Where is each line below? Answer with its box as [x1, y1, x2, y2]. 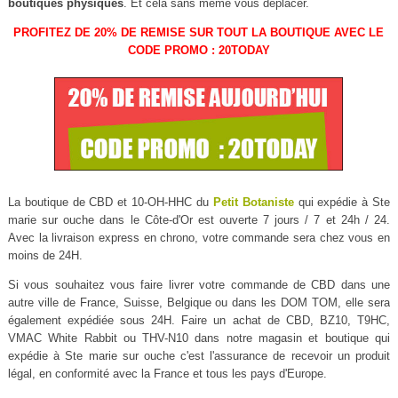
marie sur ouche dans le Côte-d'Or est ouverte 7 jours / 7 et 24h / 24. [7, 213, 391, 227]
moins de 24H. [7, 249, 83, 263]
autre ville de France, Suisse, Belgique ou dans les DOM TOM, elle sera [7, 296, 391, 310]
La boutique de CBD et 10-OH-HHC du [7, 195, 213, 210]
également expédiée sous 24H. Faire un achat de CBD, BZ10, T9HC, [7, 314, 391, 328]
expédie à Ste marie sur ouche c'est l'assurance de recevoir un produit [7, 349, 391, 363]
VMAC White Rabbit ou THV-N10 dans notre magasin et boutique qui [7, 331, 391, 346]
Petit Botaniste [212, 195, 294, 210]
